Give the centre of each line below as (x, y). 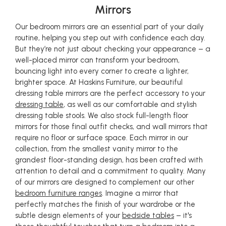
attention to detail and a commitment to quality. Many (110, 171)
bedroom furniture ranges (59, 193)
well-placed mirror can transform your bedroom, (97, 60)
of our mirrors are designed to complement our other (105, 182)
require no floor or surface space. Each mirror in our (102, 138)
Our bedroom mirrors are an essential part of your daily (109, 27)
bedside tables (148, 215)
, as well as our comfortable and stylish (130, 104)
